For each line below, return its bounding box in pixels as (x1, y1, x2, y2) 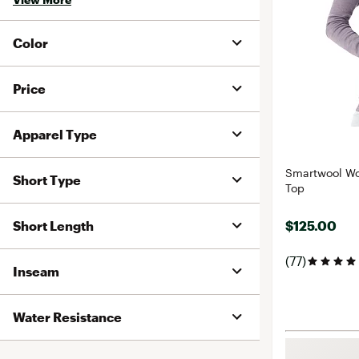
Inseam (13, 264, 59, 279)
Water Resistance (13, 309, 122, 325)
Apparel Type (13, 127, 97, 142)
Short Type (13, 172, 81, 188)
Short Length (13, 218, 94, 233)
